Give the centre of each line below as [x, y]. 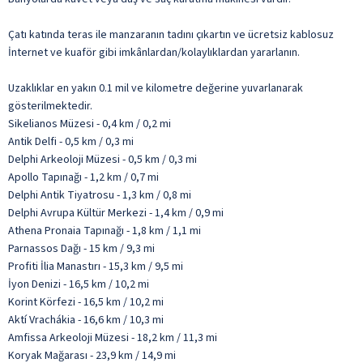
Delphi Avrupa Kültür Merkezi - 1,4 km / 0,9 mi [116, 213]
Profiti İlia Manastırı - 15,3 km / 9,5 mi [96, 266]
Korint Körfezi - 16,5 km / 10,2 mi [86, 302]
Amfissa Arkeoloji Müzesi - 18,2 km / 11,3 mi [113, 337]
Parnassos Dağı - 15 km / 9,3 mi [81, 248]
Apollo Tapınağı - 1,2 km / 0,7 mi [83, 177]
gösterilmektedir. [50, 106]
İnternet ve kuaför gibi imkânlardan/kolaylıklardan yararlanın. [154, 52]
